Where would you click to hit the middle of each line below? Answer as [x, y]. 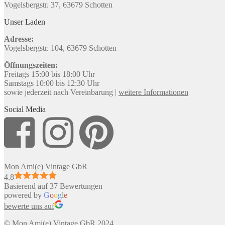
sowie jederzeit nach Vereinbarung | [61, 92]
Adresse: [19, 39]
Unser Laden [25, 22]
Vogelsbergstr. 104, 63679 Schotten [60, 48]
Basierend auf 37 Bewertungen [53, 186]
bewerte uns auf [29, 206]
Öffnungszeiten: [31, 65]
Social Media [25, 109]
